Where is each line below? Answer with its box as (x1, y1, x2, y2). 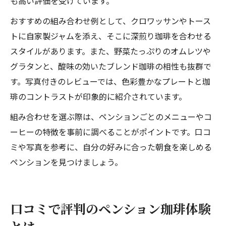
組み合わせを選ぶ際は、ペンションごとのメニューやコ (10, 110, 212, 123)
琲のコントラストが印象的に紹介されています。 (10, 90, 187, 102)
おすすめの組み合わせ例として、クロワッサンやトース (10, 15, 211, 27)
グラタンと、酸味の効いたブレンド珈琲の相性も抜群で (10, 60, 211, 72)
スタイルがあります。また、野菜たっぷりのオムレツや (10, 45, 211, 57)
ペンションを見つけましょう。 (10, 156, 123, 168)
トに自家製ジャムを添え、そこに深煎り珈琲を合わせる (10, 30, 211, 42)
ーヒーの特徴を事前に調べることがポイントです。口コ (10, 126, 211, 138)
